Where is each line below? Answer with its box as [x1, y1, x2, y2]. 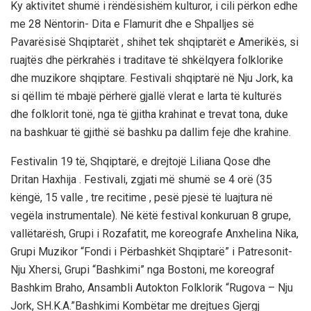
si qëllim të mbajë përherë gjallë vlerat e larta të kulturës [10, 90, 282, 103]
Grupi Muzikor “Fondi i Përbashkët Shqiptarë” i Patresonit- [10, 245, 292, 259]
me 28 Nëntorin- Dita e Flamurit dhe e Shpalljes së [10, 17, 254, 31]
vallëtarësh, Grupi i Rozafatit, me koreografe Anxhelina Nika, [10, 227, 299, 241]
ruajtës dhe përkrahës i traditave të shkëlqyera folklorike [10, 53, 283, 67]
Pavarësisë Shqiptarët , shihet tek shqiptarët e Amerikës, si [10, 35, 299, 49]
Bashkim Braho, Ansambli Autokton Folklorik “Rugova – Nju [10, 281, 293, 295]
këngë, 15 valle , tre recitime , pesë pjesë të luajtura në [10, 191, 273, 205]
